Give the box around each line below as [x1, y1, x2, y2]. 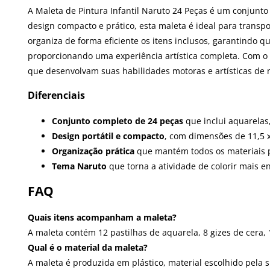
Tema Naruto [52, 160, 107, 172]
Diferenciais [28, 89, 85, 102]
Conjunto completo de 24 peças [52, 115, 183, 127]
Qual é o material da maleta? [28, 241, 148, 253]
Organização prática [52, 145, 134, 157]
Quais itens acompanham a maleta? [28, 211, 177, 223]
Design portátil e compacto [52, 130, 165, 142]
